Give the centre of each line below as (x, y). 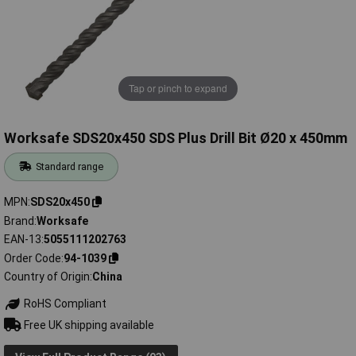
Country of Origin (47, 277)
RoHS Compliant (64, 304)
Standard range (70, 167)
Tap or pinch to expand (178, 88)
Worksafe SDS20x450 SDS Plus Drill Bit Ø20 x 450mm (176, 138)
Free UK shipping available (87, 325)
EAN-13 (23, 240)
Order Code (33, 258)
